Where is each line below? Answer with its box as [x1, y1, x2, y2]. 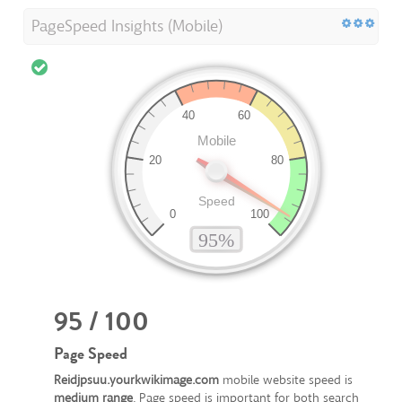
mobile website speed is [219, 371, 353, 389]
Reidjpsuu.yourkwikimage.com [54, 371, 219, 389]
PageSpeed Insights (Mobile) [31, 15, 223, 38]
